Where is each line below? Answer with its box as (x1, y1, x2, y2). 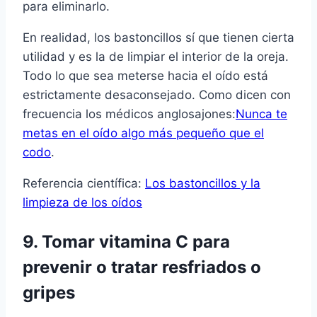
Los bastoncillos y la (145, 176, 260, 191)
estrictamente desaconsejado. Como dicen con (23, 88, 291, 103)
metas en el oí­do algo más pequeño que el (23, 126, 264, 141)
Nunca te (236, 107, 287, 122)
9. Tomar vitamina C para (23, 231, 230, 253)
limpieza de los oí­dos (23, 195, 142, 210)
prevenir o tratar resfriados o (23, 257, 261, 278)
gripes (23, 282, 75, 304)
